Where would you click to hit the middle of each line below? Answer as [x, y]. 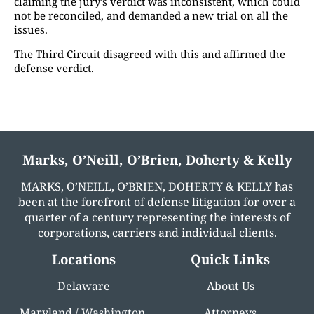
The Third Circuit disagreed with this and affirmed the [150, 54]
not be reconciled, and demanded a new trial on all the [151, 15]
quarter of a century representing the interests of [157, 217]
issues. [31, 29]
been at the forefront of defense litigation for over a [157, 202]
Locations [84, 259]
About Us [230, 286]
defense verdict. [54, 68]
